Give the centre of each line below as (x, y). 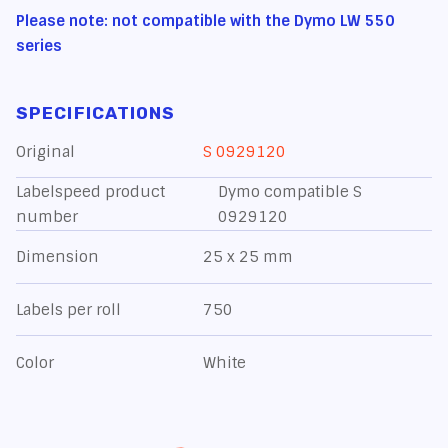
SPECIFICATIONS (96, 113)
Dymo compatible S (289, 191)
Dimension (58, 257)
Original (46, 151)
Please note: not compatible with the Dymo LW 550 (206, 21)
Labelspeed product (91, 191)
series (39, 46)
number (47, 216)
